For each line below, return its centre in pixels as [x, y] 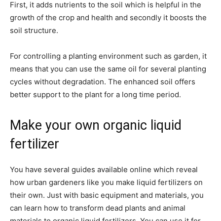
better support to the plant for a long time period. [95, 95]
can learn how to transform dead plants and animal [98, 208]
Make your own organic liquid [96, 126]
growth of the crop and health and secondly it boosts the [108, 18]
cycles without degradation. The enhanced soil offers [103, 82]
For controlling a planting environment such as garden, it [108, 56]
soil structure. [34, 31]
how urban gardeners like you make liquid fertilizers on [106, 183]
